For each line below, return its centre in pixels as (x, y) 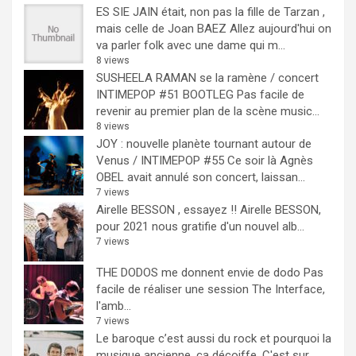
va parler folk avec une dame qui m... (191, 45)
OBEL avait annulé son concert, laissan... (201, 177)
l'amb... (114, 306)
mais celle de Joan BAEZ (161, 29)
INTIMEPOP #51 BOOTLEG (165, 95)
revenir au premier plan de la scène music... (208, 111)
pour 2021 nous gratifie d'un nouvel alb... (200, 226)
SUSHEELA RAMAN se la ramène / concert (207, 78)
